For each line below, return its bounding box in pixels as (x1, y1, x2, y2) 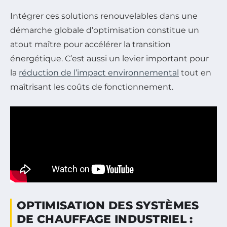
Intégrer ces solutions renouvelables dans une (10, 11, 198, 21)
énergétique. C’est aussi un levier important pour (10, 54, 209, 64)
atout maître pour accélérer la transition (10, 40, 171, 50)
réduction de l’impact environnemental (19, 68, 179, 78)
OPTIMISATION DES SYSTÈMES (17, 199, 199, 213)
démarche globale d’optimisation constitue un (10, 25, 199, 35)
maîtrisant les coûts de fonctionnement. (10, 82, 173, 92)
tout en (179, 68, 211, 78)
